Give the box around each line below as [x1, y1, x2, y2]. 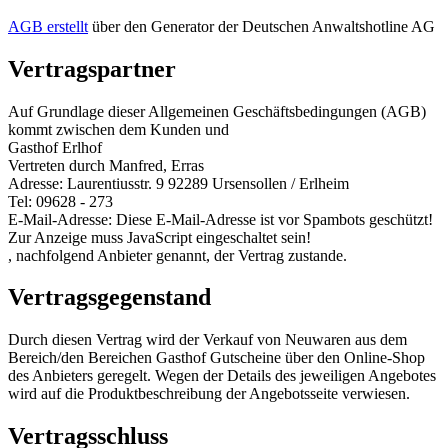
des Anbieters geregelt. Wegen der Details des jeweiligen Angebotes [8, 367, 436, 385]
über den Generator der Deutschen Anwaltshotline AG [88, 17, 435, 35]
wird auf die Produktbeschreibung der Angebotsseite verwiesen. [8, 385, 410, 403]
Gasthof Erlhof [8, 138, 102, 156]
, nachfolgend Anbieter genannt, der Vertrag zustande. [8, 246, 347, 264]
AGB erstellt [8, 17, 88, 35]
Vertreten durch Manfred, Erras [8, 156, 204, 174]
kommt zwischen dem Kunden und [8, 120, 229, 138]
